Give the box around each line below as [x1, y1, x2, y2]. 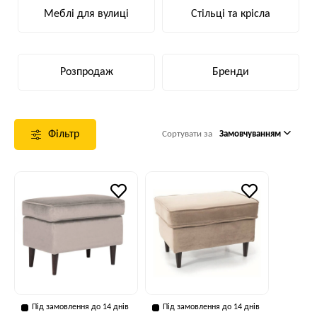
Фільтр [48, 129, 79, 140]
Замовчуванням [219, 129, 283, 139]
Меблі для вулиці [44, 8, 129, 20]
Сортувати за [162, 129, 212, 139]
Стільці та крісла [191, 8, 270, 20]
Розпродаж [59, 66, 113, 78]
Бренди [212, 66, 249, 78]
